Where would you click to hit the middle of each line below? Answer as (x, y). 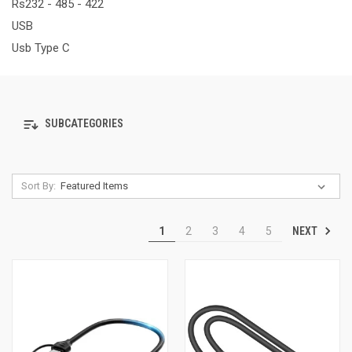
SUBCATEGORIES (83, 124)
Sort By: (38, 185)
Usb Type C (41, 48)
